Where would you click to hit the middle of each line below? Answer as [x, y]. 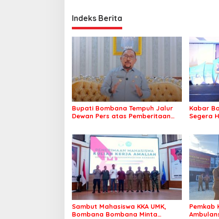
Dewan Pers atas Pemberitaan [121, 116]
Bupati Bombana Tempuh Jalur [122, 108]
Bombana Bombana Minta [115, 214]
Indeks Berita [97, 18]
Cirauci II [86, 132]
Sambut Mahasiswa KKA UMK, [119, 206]
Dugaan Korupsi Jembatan [116, 124]
